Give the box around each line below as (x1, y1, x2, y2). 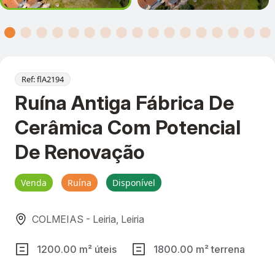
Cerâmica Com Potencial (15, 115, 241, 139)
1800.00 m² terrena (153, 243, 245, 255)
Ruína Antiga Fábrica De (15, 91, 234, 115)
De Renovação (15, 140, 145, 164)
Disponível (112, 177, 155, 188)
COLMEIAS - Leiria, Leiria (29, 213, 144, 225)
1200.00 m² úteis (37, 243, 117, 255)
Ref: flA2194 (21, 74, 64, 85)
